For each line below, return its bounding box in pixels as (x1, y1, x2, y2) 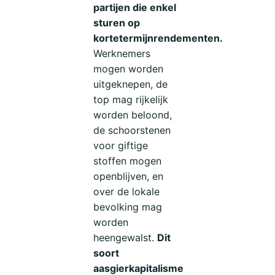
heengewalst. (93, 231, 158, 244)
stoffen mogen (93, 154, 162, 167)
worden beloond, (93, 108, 172, 121)
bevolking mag (93, 200, 163, 213)
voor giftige (93, 139, 149, 152)
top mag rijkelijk (93, 93, 169, 106)
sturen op (93, 16, 141, 29)
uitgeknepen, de (93, 77, 168, 90)
